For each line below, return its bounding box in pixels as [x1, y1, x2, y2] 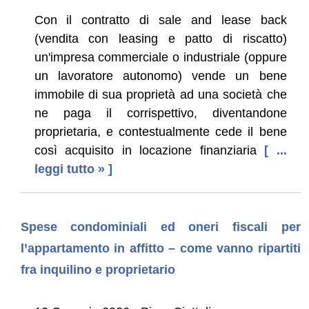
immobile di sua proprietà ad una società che [34, 87, 287, 101]
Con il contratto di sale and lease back [34, 12, 287, 27]
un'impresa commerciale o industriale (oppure [34, 50, 287, 64]
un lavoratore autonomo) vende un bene [34, 68, 287, 83]
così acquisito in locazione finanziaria [34, 143, 257, 157]
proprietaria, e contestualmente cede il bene [34, 124, 287, 139]
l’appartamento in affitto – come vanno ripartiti [20, 241, 301, 255]
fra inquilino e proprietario [20, 262, 175, 277]
